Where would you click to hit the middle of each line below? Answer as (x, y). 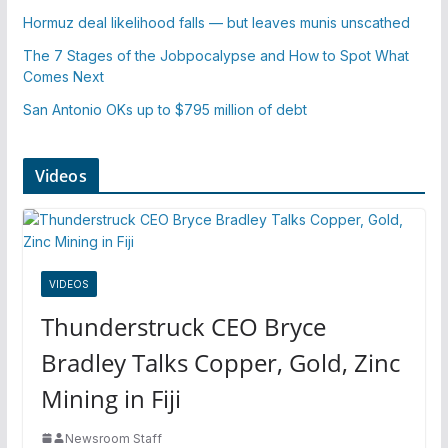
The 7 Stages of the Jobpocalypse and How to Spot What (215, 55)
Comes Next (63, 76)
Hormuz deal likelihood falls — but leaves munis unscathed (216, 22)
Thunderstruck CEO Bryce (183, 326)
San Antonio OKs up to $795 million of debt (164, 109)
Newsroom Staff (113, 438)
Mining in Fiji (110, 398)
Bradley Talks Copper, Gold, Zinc (220, 362)
